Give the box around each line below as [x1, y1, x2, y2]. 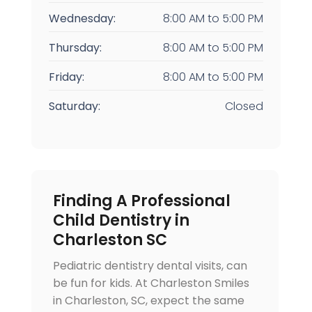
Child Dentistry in [52, 210, 189, 232]
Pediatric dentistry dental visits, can [52, 258, 247, 274]
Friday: [48, 69, 84, 86]
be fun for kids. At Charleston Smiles [52, 275, 249, 292]
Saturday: [48, 98, 100, 115]
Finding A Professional [52, 190, 231, 212]
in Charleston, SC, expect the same [52, 292, 244, 309]
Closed [225, 98, 264, 115]
